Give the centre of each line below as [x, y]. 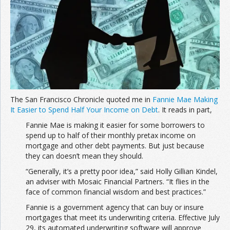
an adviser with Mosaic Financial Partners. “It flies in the [118, 182]
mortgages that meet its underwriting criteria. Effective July [123, 218]
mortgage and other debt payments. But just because [115, 146]
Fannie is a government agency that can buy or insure [115, 207]
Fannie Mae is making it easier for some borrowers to [115, 125]
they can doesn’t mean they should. [84, 156]
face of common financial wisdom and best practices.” [116, 192]
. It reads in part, [185, 110]
